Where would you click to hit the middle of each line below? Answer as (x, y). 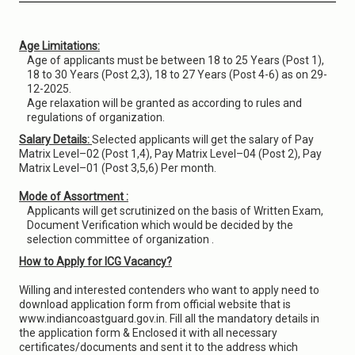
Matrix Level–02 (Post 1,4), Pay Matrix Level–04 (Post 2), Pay (170, 154)
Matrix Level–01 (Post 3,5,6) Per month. (118, 168)
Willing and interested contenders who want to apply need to (169, 290)
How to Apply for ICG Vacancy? (95, 261)
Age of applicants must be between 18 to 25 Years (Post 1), (176, 60)
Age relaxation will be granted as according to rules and (164, 103)
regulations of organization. (96, 117)
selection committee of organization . (120, 239)
